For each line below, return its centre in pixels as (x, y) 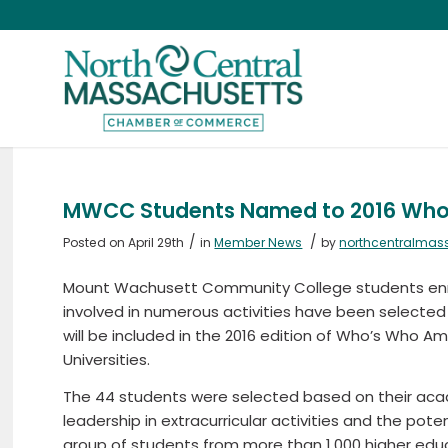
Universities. (107, 359)
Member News (258, 242)
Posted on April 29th (124, 242)
